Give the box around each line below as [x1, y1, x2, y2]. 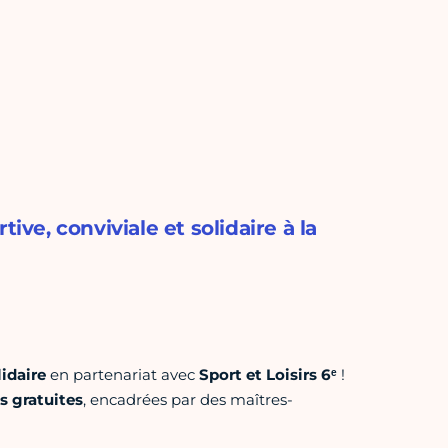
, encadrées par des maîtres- [82, 390, 293, 410]
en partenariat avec [45, 365, 199, 385]
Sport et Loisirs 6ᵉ [198, 365, 337, 385]
